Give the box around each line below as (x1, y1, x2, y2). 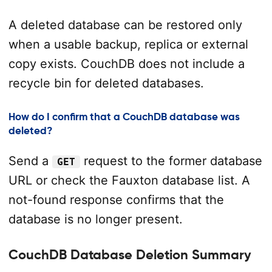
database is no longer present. (8, 211, 183, 226)
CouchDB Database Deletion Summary (8, 246, 251, 263)
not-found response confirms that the (8, 192, 224, 207)
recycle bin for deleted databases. (8, 76, 204, 91)
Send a (8, 153, 52, 168)
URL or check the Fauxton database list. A (8, 172, 250, 188)
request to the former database (80, 153, 262, 168)
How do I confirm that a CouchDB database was (8, 110, 240, 123)
